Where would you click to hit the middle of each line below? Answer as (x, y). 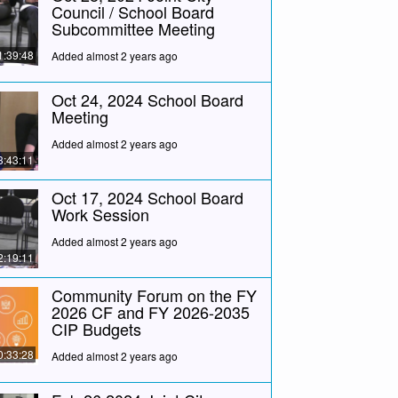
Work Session (100, 214)
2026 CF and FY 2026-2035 (150, 311)
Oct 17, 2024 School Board (147, 197)
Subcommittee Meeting (133, 28)
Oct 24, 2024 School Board (147, 99)
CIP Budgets (96, 328)
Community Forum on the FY (154, 295)
